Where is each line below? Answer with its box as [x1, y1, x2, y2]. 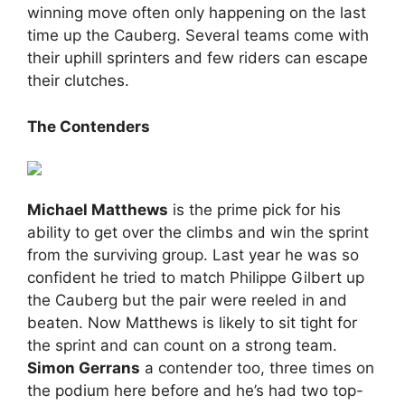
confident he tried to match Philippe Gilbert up [27, 268, 364, 287]
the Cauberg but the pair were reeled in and [27, 290, 347, 309]
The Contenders [27, 117, 150, 136]
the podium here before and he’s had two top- [27, 381, 363, 400]
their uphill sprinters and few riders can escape [27, 49, 368, 68]
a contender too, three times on [140, 358, 374, 377]
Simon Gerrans [27, 358, 140, 377]
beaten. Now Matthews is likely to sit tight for [27, 313, 357, 332]
